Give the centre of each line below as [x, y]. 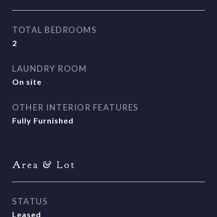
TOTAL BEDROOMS [54, 30]
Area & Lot [44, 165]
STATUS [30, 201]
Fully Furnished [43, 120]
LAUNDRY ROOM [49, 69]
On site [27, 82]
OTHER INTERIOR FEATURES [75, 107]
